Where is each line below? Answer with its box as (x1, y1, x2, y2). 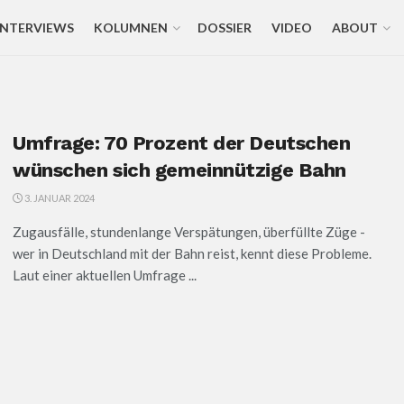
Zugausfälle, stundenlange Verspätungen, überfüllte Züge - (13, 224, 365, 240)
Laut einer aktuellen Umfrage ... (13, 267, 197, 283)
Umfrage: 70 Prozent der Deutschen (13, 132, 351, 154)
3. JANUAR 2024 (23, 192, 95, 204)
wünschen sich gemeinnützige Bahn (13, 159, 346, 181)
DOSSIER (197, 20, 252, 35)
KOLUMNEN (93, 20, 168, 35)
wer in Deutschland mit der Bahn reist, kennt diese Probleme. (13, 245, 372, 262)
